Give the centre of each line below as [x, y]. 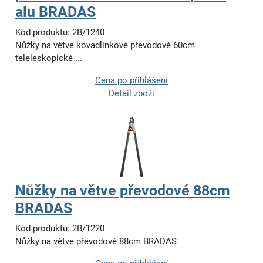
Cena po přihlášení [131, 81]
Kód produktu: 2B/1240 [60, 33]
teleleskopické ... [49, 58]
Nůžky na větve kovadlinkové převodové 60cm [105, 45]
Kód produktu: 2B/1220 [60, 229]
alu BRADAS [55, 12]
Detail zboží [131, 94]
